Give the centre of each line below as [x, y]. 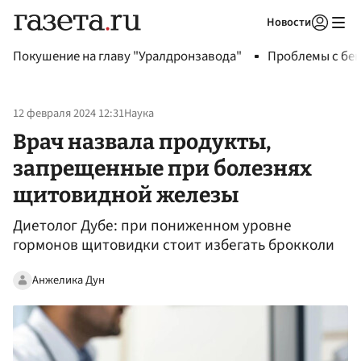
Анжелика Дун [68, 280]
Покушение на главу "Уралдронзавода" [127, 56]
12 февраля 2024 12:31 [68, 114]
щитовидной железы [126, 195]
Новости [289, 22]
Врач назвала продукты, [142, 141]
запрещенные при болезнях [162, 168]
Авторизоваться [254, 43]
